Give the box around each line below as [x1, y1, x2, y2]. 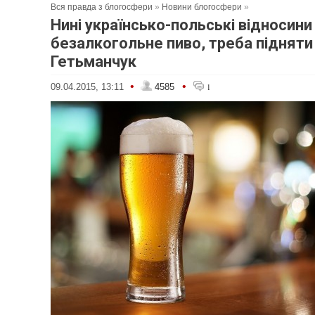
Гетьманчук [51, 53, 136, 70]
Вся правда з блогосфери [51, 2, 153, 12]
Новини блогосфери [162, 2, 242, 12]
